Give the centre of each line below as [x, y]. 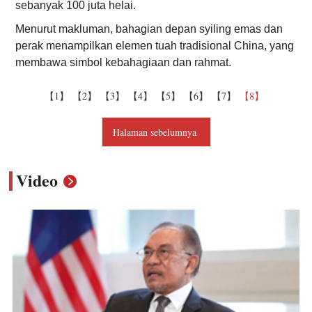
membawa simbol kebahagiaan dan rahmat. [124, 62]
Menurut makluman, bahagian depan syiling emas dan [149, 29]
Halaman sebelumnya [156, 132]
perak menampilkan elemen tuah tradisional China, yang [155, 45]
